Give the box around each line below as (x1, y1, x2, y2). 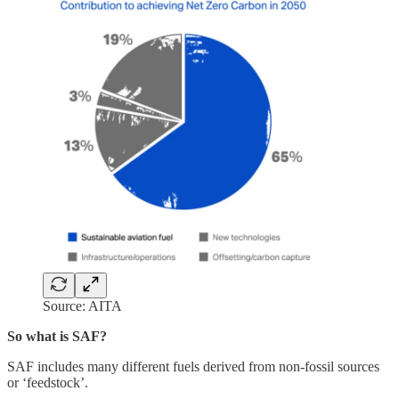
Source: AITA (43, 297, 122, 313)
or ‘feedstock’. (7, 374, 88, 390)
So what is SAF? (7, 328, 107, 344)
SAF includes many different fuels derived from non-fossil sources (7, 358, 379, 374)
